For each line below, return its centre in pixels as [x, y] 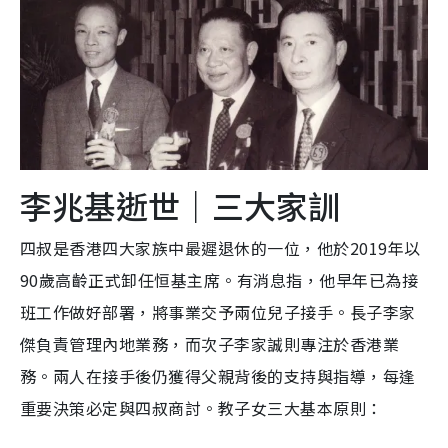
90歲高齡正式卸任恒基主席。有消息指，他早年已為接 [219, 279]
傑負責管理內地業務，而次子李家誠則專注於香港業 [210, 343]
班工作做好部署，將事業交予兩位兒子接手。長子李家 [218, 311]
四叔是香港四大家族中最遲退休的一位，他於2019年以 [220, 247]
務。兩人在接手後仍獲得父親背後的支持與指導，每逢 [218, 375]
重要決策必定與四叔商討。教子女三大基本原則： [201, 407]
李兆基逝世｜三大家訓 [180, 204]
